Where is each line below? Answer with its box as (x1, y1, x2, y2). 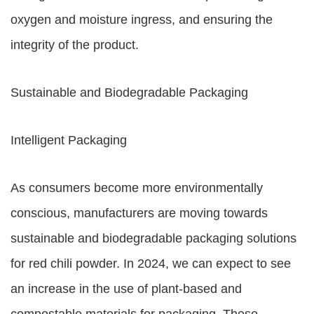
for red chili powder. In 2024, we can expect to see (11, 257, 291, 271)
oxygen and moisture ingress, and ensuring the (11, 13, 273, 27)
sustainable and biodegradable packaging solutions (11, 231, 296, 245)
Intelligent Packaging (11, 133, 127, 147)
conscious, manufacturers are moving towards (11, 206, 268, 220)
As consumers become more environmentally (11, 181, 263, 195)
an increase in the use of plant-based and (11, 282, 242, 296)
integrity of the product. (11, 38, 139, 52)
